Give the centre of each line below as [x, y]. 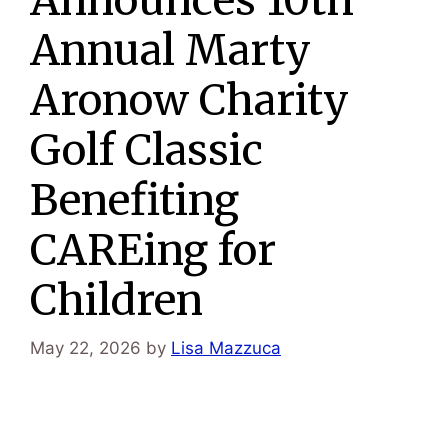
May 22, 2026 [85, 348]
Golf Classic [146, 149]
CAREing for [153, 249]
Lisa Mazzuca [226, 348]
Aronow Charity [189, 99]
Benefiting [134, 199]
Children [116, 299]
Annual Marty [170, 49]
